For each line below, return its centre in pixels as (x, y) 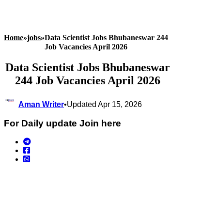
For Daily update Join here (62, 123)
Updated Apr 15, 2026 (104, 104)
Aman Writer (41, 104)
